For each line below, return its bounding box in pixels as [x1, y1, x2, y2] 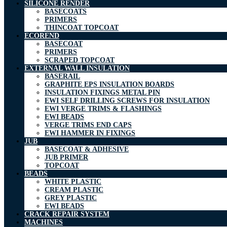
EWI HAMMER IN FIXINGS [45, 129, 135, 137]
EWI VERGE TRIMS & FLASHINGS [45, 105, 162, 113]
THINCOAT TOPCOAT [45, 24, 119, 32]
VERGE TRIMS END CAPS [45, 121, 132, 129]
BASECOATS [45, 8, 87, 16]
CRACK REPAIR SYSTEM [24, 210, 109, 218]
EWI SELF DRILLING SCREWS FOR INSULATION [45, 97, 210, 105]
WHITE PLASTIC [45, 178, 101, 186]
